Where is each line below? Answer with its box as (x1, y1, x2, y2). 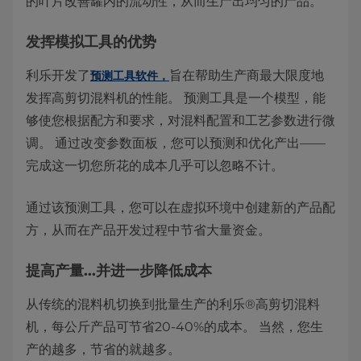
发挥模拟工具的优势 (26, 33, 156, 51)
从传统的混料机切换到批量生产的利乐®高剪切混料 (26, 297, 320, 312)
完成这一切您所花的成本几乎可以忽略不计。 (26, 158, 284, 173)
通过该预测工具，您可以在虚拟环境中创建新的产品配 (26, 200, 335, 215)
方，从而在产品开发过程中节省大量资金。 (26, 222, 271, 238)
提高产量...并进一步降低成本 (26, 262, 212, 280)
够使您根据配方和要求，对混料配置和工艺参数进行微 (26, 113, 335, 128)
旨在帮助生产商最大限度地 (169, 68, 324, 83)
